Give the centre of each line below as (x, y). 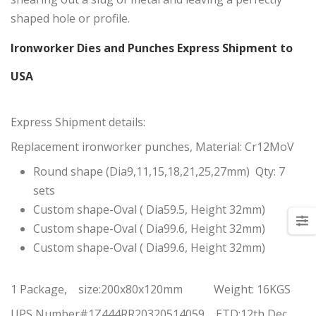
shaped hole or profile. (70, 19)
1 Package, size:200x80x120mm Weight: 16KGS (151, 290)
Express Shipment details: (78, 122)
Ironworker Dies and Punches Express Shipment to (152, 48)
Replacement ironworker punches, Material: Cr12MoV (152, 147)
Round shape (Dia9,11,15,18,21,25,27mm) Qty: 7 (159, 172)
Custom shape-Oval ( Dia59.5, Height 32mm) (149, 210)
